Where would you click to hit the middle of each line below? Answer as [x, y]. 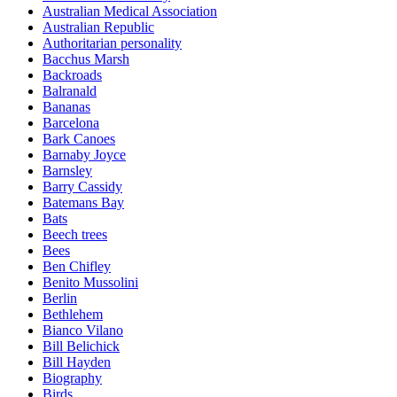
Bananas [66, 107]
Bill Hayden [77, 362]
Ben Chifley [77, 267]
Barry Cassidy [82, 187]
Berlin [60, 299]
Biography [72, 378]
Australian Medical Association [130, 12]
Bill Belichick [81, 346]
